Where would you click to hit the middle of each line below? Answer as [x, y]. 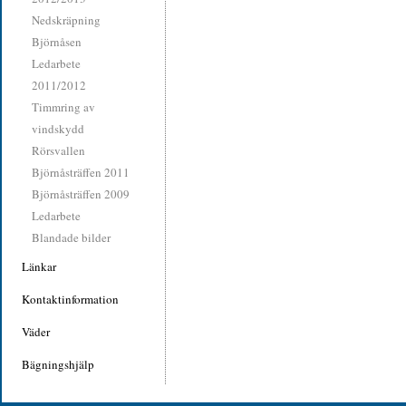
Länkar [39, 266]
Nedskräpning [66, 20]
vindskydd [58, 129]
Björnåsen [57, 42]
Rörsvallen [58, 150]
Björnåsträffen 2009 [81, 194]
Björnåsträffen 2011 [81, 172]
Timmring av [63, 107]
